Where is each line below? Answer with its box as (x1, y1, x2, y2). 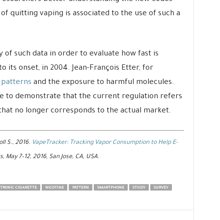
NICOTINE (45, 185, 64, 190)
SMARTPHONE (97, 185, 124, 190)
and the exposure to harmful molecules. (31, 79, 174, 87)
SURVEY (153, 185, 168, 190)
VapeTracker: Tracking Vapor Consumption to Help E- (31, 139, 178, 146)
